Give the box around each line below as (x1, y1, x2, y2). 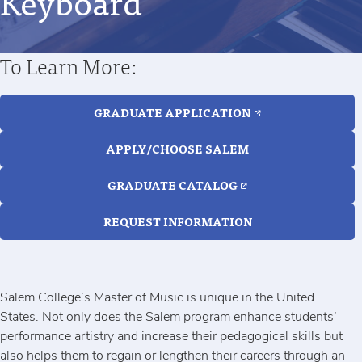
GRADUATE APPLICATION (94, 103, 251, 121)
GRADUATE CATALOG (107, 176, 238, 194)
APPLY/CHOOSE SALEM (106, 140, 250, 158)
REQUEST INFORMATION (103, 213, 252, 230)
